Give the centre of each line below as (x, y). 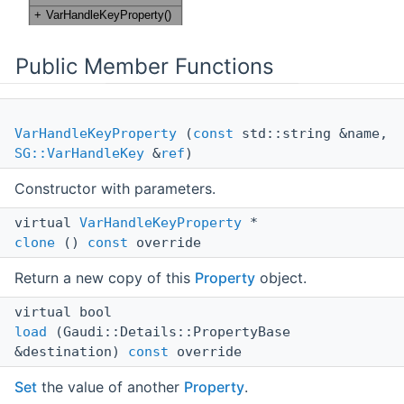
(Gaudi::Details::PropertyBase (169, 332)
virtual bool (67, 312)
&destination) (71, 352)
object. (281, 278)
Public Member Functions (145, 67)
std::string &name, (311, 134)
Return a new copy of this (105, 278)
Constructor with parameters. (115, 189)
